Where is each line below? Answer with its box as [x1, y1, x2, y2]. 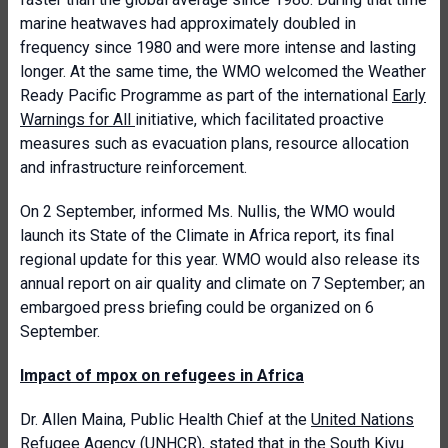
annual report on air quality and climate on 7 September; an [20, 274, 425, 293]
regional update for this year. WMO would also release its [20, 250, 420, 269]
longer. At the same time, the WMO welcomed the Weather [20, 62, 426, 81]
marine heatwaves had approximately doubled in [20, 14, 356, 33]
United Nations [311, 410, 414, 429]
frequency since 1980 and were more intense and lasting [20, 38, 416, 57]
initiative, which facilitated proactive [135, 110, 384, 129]
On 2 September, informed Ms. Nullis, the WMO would [20, 202, 395, 221]
